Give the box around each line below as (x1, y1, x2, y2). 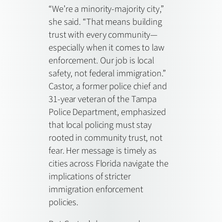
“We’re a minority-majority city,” (49, 2, 164, 15)
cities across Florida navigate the (49, 157, 168, 170)
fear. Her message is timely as (49, 144, 157, 157)
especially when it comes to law (49, 41, 165, 54)
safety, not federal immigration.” (49, 66, 166, 80)
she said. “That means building (49, 15, 162, 28)
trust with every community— (49, 28, 158, 41)
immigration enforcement (49, 182, 143, 196)
